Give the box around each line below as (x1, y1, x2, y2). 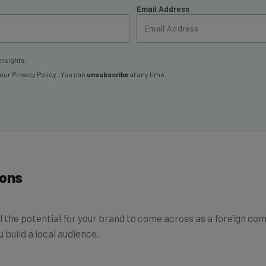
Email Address (137, 3, 189, 14)
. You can (58, 69, 87, 78)
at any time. (129, 69, 166, 78)
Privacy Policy (12, 69, 58, 78)
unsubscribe (87, 69, 129, 78)
